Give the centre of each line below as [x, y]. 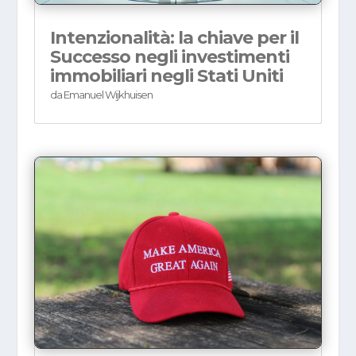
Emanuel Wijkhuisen [108, 95]
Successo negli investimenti [169, 57]
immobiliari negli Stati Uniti [166, 76]
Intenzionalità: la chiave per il [174, 38]
